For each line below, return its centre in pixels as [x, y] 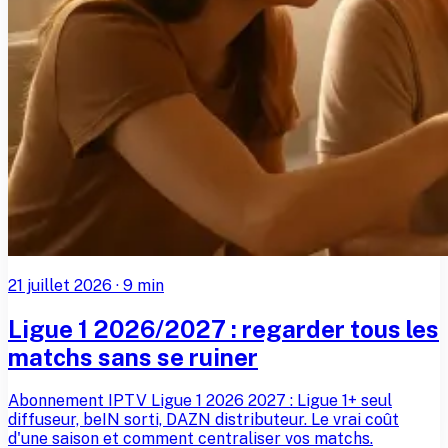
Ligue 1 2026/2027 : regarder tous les [223, 328]
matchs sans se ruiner [133, 356]
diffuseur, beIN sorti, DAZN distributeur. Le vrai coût [203, 419]
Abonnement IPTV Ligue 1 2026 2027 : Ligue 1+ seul [200, 400]
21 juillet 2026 [60, 285]
